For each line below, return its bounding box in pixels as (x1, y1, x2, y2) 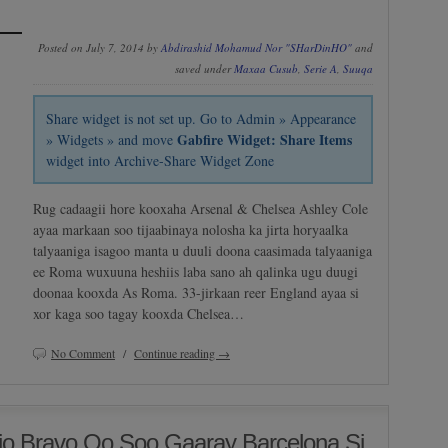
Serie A (304, 60, 337, 76)
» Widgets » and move (46, 130, 178, 150)
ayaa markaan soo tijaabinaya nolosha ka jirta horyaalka (33, 220, 348, 240)
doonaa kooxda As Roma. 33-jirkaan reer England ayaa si (33, 283, 359, 303)
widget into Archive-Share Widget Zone (46, 151, 275, 171)
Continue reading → (134, 345, 230, 362)
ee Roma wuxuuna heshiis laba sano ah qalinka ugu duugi (33, 262, 358, 282)
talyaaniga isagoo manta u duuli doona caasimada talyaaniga (33, 241, 372, 261)
